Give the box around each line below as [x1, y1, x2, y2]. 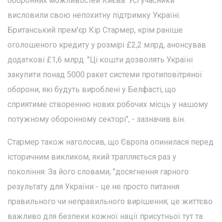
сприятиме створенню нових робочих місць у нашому [7, 99, 208, 109]
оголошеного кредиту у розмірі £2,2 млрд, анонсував [7, 40, 206, 50]
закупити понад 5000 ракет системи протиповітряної [7, 69, 202, 79]
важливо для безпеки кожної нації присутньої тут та [7, 211, 203, 221]
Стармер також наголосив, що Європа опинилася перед [7, 137, 214, 147]
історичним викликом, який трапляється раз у [7, 152, 176, 162]
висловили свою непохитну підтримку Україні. [7, 10, 180, 20]
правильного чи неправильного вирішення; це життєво [7, 196, 213, 206]
